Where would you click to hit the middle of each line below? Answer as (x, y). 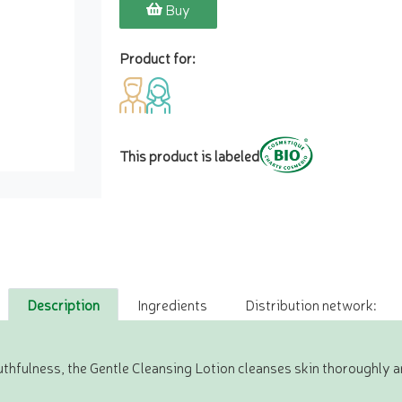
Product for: (157, 57)
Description (63, 304)
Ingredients (172, 304)
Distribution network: (310, 304)
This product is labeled (189, 155)
